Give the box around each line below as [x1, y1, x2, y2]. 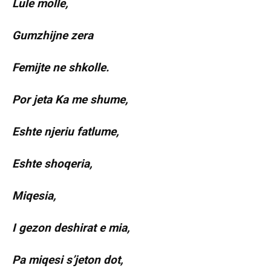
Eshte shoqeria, [12, 157, 93, 171]
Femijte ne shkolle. [12, 60, 109, 75]
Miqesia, [12, 189, 56, 203]
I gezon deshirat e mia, [12, 221, 130, 235]
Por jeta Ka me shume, [12, 93, 128, 107]
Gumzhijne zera [12, 28, 93, 43]
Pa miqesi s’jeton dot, [12, 253, 123, 267]
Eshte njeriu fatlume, [12, 125, 119, 139]
